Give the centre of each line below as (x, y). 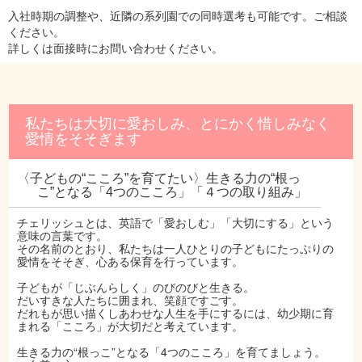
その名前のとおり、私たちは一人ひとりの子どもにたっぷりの (176, 248)
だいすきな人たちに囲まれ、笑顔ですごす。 (130, 300)
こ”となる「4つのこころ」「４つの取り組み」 (173, 192)
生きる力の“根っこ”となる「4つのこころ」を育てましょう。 (172, 352)
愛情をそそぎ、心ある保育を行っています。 (130, 261)
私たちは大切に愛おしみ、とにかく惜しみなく (178, 124)
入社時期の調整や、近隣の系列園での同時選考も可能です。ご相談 (178, 16)
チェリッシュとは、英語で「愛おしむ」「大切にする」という (176, 223)
